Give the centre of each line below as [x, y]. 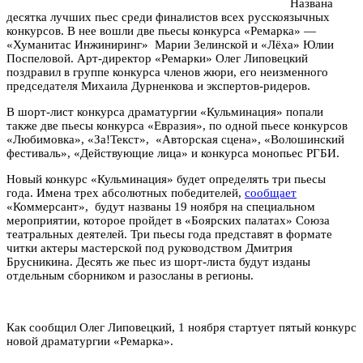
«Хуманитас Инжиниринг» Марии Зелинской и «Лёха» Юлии [170, 44]
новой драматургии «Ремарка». [90, 341]
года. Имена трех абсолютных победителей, [126, 192]
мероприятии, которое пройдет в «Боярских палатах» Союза [168, 220]
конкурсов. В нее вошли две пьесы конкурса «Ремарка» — [161, 30]
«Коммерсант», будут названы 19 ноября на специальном [161, 206]
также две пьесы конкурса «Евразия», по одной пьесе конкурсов [177, 125]
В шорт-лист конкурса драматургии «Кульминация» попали [165, 111]
